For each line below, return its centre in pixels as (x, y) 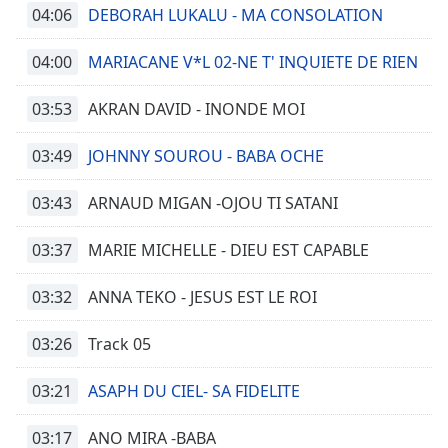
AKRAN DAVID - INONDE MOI (196, 109)
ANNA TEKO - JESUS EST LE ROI (202, 297)
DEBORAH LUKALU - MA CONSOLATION (235, 15)
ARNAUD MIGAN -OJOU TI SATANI (213, 203)
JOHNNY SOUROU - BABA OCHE (206, 156)
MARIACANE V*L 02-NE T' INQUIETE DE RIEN (253, 62)
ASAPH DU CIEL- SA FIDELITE (194, 391)
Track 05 (119, 344)
